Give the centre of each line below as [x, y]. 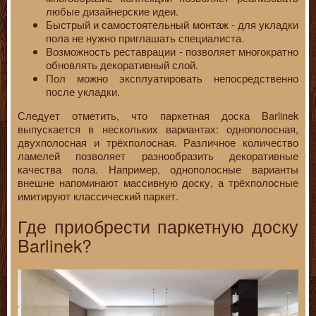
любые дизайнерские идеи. [112, 11]
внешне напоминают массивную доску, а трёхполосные [158, 182]
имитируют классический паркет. [98, 195]
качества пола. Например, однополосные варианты [158, 169]
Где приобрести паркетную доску [158, 226]
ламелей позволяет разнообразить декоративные [158, 155]
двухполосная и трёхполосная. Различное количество [158, 142]
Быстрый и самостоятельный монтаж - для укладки [172, 25]
